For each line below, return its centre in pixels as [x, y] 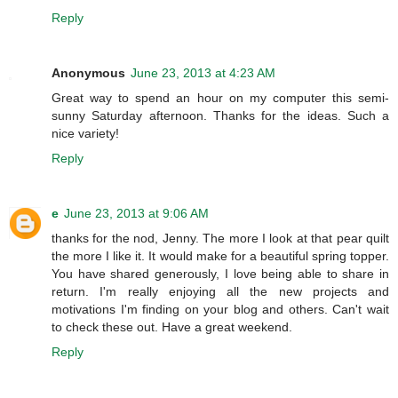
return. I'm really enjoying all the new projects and [220, 291]
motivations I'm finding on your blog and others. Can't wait [220, 309]
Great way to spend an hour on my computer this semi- [220, 97]
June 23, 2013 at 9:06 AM [136, 213]
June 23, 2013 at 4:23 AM [203, 72]
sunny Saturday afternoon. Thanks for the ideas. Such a [220, 115]
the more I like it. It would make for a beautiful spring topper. [220, 255]
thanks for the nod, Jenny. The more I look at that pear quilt [220, 238]
